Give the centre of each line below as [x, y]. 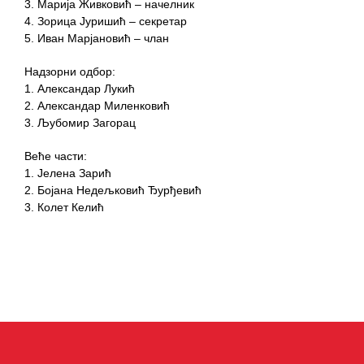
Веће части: [56, 156]
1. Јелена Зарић [68, 173]
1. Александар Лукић [80, 89]
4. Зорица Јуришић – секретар [106, 22]
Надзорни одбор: [70, 72]
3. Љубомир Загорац [80, 123]
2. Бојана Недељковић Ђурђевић [113, 191]
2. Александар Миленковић [97, 106]
